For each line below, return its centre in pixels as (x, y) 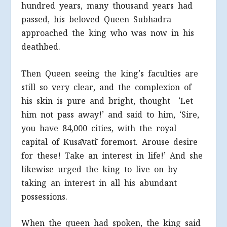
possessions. (45, 197)
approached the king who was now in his (108, 33)
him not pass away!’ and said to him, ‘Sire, (110, 115)
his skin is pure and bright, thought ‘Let (107, 101)
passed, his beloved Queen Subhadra (97, 19)
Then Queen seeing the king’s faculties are (110, 73)
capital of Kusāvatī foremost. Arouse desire (110, 142)
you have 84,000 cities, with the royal (99, 128)
